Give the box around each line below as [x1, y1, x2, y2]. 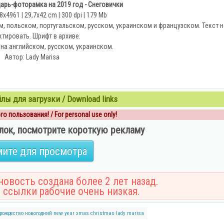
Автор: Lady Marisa [4, 53, 59, 61]
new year [53, 210, 74, 216]
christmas [90, 210, 114, 216]
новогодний [25, 210, 52, 216]
